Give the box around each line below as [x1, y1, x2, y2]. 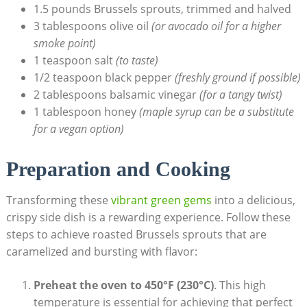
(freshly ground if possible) [174, 70, 301, 85]
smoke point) [33, 36, 96, 51]
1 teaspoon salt [33, 53, 116, 68]
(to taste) [115, 53, 158, 68]
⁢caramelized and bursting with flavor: [5, 244, 197, 260]
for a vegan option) [33, 121, 124, 136]
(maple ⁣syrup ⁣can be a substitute [138, 104, 294, 119]
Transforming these [5, 193, 111, 208]
